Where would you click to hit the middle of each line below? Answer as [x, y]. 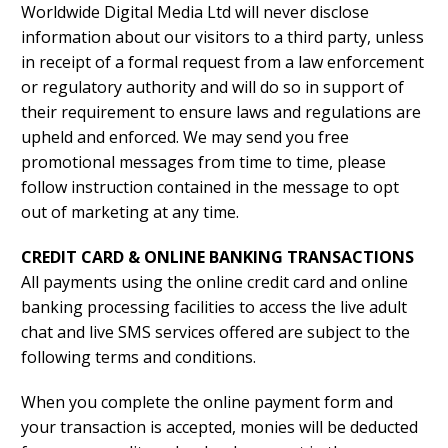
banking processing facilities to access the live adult [214, 307]
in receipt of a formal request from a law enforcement [222, 62]
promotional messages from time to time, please [203, 162]
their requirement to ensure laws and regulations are [221, 112]
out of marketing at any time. [130, 212]
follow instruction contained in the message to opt [210, 187]
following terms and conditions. [138, 357]
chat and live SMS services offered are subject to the [215, 332]
